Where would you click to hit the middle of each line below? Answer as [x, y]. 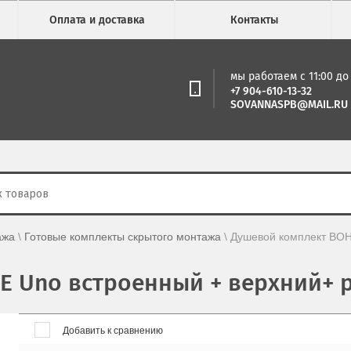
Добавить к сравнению [112, 331]
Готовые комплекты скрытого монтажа [123, 237]
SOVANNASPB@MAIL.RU [289, 104]
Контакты [254, 20]
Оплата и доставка [97, 20]
